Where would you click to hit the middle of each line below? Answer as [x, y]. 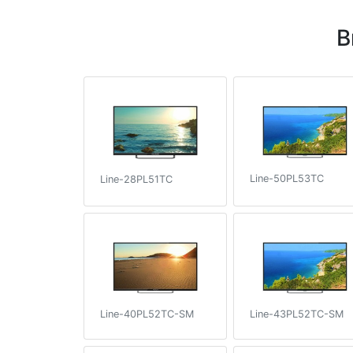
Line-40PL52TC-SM [147, 314]
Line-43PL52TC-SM [297, 314]
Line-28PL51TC [136, 179]
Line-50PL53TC [287, 178]
